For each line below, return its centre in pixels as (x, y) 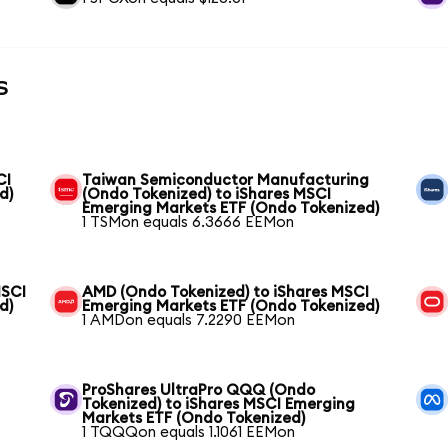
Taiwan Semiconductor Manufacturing (226, 180)
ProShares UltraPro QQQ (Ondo (199, 390)
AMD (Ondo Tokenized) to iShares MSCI (226, 292)
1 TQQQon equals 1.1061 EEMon (189, 432)
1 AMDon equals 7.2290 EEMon (189, 320)
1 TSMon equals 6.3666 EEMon (188, 222)
